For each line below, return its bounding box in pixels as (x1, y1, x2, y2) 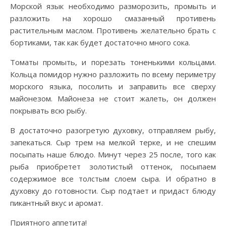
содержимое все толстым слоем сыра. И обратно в (10, 174, 216, 184)
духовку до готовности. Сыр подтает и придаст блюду (10, 186, 216, 196)
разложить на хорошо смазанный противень (10, 13, 216, 23)
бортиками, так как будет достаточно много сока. (10, 37, 190, 47)
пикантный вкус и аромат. (10, 198, 103, 208)
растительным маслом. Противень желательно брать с (10, 25, 216, 35)
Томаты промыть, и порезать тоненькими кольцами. (10, 57, 216, 67)
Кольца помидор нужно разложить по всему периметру (10, 69, 216, 79)
